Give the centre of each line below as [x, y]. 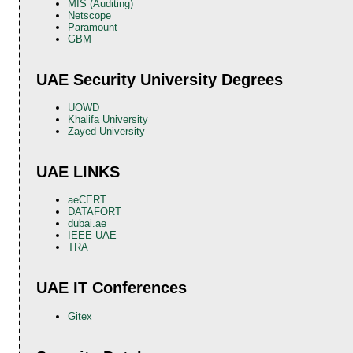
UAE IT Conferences [112, 288]
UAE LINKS [78, 172]
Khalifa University [108, 119]
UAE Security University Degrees [160, 79]
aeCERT [87, 200]
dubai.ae [87, 224]
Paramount [93, 27]
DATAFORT [95, 212]
